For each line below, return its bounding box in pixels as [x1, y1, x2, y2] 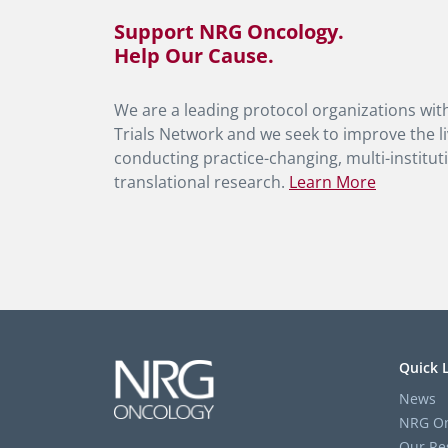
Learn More [289, 171, 376, 193]
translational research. [114, 171, 289, 193]
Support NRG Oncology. [114, 18, 344, 45]
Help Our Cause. [114, 42, 274, 69]
